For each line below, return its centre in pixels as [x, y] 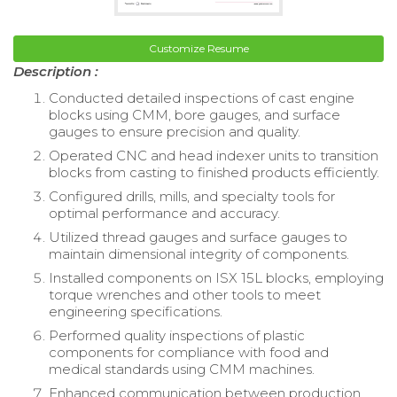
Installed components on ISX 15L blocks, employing [216, 278]
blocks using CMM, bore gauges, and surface [195, 115]
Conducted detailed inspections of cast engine [202, 98]
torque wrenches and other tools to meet [185, 295]
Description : [56, 72]
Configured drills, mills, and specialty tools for [192, 197]
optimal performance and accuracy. [164, 214]
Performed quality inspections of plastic [177, 336]
